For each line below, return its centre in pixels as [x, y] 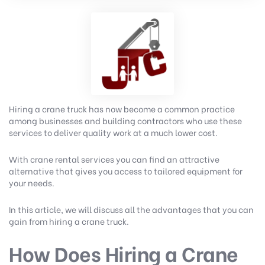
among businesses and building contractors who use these [125, 121]
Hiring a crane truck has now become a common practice [122, 109]
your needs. [33, 183]
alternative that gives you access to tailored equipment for [126, 171]
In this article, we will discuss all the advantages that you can [131, 209]
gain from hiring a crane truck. [70, 221]
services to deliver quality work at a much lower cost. [114, 132]
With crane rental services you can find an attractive [114, 159]
